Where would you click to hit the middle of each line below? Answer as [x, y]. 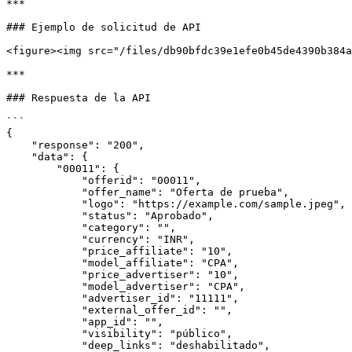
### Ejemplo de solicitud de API [104, 27]
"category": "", [44, 227]
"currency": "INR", [44, 239]
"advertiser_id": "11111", [44, 298]
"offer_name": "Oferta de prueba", [44, 192]
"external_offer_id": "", [44, 310]
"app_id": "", [44, 322]
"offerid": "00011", [44, 180]
